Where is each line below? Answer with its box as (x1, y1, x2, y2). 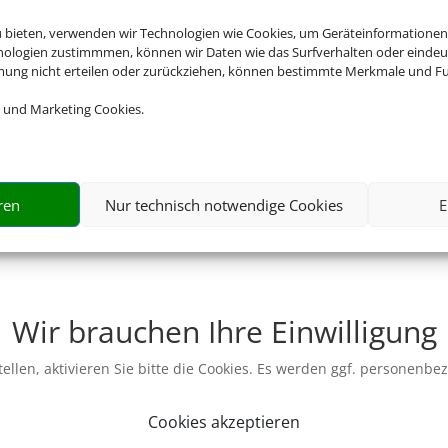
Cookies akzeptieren (148, 411, 300, 433)
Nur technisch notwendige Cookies (104, 194, 343, 215)
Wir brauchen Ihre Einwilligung (11, 311, 437, 352)
